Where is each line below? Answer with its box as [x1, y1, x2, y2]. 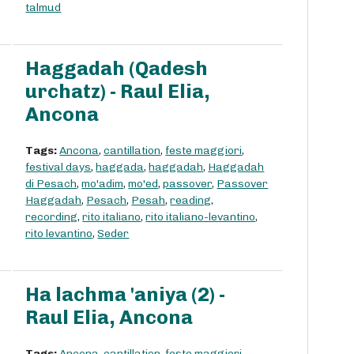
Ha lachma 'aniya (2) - [25, 283, 226, 307]
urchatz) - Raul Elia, [25, 80, 211, 104]
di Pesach [25, 177, 77, 191]
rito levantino [25, 227, 93, 241]
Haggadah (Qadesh [25, 57, 209, 81]
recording [25, 210, 78, 224]
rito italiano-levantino [145, 210, 256, 224]
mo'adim [81, 177, 124, 191]
